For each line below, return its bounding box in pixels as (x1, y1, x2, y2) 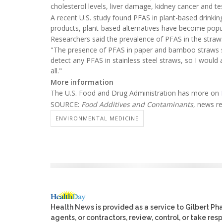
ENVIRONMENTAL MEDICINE (55, 114, 139, 122)
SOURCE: (51, 99, 81, 109)
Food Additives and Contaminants (81, 99, 193, 109)
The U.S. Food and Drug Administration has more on (51, 88, 221, 98)
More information (51, 77, 113, 87)
